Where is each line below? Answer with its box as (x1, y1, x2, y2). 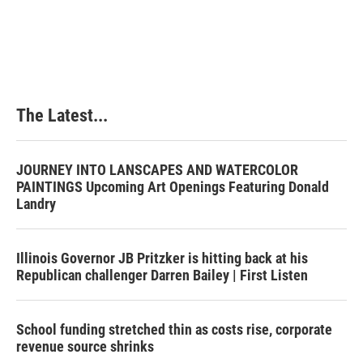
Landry (16, 195, 56, 212)
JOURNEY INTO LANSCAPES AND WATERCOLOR (16, 161, 298, 178)
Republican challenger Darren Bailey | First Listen (16, 267, 308, 284)
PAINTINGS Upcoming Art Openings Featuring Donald (16, 178, 329, 195)
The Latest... (16, 105, 108, 126)
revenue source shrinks (16, 338, 154, 355)
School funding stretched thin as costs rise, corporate (16, 321, 332, 338)
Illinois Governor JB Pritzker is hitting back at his (16, 250, 308, 267)
